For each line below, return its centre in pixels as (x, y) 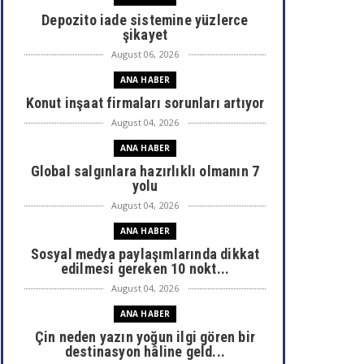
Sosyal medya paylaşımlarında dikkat (145, 254)
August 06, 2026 (145, 54)
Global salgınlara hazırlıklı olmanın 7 (145, 171)
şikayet (145, 35)
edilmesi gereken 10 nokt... (145, 269)
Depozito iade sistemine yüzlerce (145, 20)
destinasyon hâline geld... (145, 351)
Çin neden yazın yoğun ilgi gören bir (145, 337)
